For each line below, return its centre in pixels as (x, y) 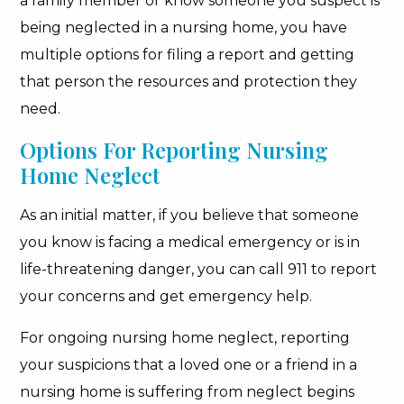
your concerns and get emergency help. (166, 296)
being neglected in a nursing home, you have (184, 28)
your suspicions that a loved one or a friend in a (189, 365)
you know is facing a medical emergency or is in (190, 242)
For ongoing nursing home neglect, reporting (185, 338)
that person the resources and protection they (189, 82)
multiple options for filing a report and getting (188, 55)
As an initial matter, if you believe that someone (190, 215)
